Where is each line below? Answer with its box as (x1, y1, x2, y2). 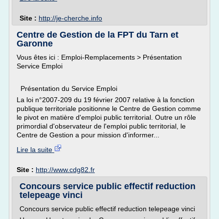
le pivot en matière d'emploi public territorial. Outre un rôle (17, 113, 196, 121)
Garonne (17, 39, 53, 48)
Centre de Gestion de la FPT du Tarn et (17, 30, 178, 40)
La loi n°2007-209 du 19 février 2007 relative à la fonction (17, 96, 195, 104)
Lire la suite (17, 146, 54, 153)
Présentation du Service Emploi (17, 85, 117, 92)
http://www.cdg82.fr (36, 166, 95, 174)
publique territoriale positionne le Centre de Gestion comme (17, 105, 201, 112)
